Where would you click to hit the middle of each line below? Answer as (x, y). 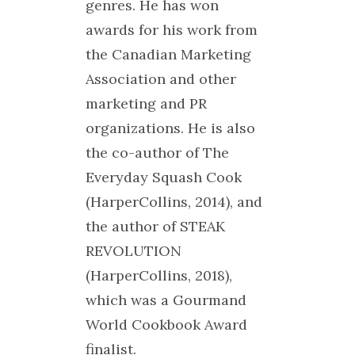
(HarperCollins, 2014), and (174, 202)
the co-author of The (157, 153)
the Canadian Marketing (168, 54)
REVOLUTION (133, 251)
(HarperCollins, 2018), (158, 275)
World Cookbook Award (166, 324)
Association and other (160, 79)
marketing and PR (146, 103)
